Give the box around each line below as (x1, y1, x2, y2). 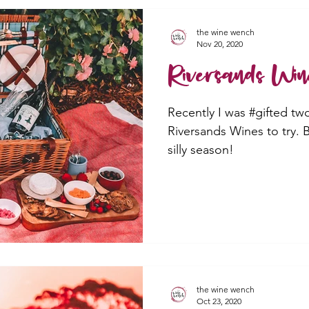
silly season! (168, 142, 234, 157)
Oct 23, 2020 (197, 295, 241, 306)
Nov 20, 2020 (197, 39, 243, 49)
